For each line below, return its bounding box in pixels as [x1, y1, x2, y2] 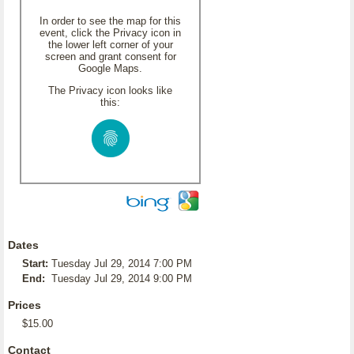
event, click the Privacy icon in [40, 27, 181, 39]
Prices [8, 299, 41, 311]
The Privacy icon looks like [48, 85, 172, 96]
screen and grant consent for [44, 51, 176, 62]
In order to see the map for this [40, 15, 181, 27]
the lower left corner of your [47, 39, 173, 51]
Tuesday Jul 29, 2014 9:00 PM [51, 273, 192, 284]
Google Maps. [78, 62, 142, 74]
